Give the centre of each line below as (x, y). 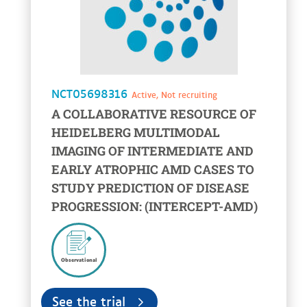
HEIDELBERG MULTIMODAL (136, 133)
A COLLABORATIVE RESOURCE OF (154, 114)
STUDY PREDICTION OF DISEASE (150, 188)
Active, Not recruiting (174, 95)
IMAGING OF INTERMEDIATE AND (152, 151)
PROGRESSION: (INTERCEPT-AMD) (155, 207)
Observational (79, 259)
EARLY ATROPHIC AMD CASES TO (153, 170)
